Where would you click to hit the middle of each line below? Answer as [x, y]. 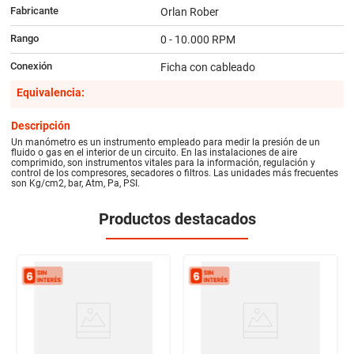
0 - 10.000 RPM [198, 40]
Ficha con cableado [207, 68]
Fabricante [34, 11]
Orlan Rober [189, 12]
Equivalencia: [50, 93]
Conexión [31, 66]
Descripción [41, 125]
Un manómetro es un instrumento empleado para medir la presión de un [166, 142]
